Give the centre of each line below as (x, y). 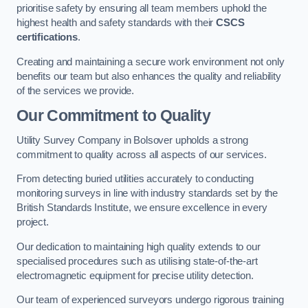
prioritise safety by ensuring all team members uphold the (142, 9)
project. (33, 222)
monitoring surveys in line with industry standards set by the (147, 194)
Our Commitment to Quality (113, 116)
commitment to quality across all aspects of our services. (142, 154)
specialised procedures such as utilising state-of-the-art (137, 261)
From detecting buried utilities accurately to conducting (135, 179)
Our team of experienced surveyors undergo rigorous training (150, 300)
